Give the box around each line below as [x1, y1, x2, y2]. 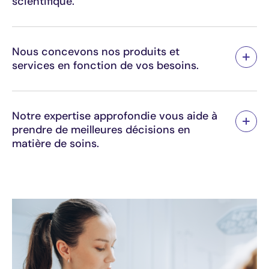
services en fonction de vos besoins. [12, 58, 199, 73]
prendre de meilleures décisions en [12, 122, 190, 137]
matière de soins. [12, 136, 99, 151]
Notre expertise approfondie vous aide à [12, 108, 217, 123]
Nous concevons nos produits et [12, 44, 180, 59]
